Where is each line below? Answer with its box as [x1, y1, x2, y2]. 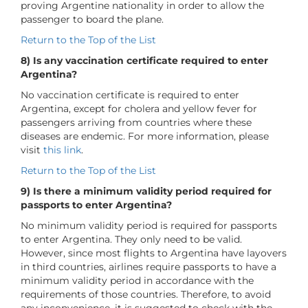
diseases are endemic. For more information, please [21, 129, 269, 142]
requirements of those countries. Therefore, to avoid [21, 287, 271, 300]
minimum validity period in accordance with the [21, 274, 254, 287]
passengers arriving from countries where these [21, 115, 252, 129]
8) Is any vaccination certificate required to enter [21, 54, 268, 67]
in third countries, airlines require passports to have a [21, 260, 276, 273]
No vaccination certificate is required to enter [21, 88, 239, 101]
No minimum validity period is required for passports [21, 219, 277, 232]
